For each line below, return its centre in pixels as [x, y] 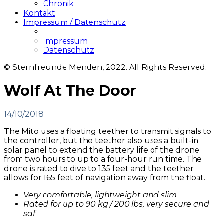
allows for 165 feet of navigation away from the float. [105, 178]
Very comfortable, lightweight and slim [100, 195]
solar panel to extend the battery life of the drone [102, 150]
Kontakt [39, 13]
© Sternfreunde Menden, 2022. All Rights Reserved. [105, 67]
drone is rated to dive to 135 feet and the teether [99, 169]
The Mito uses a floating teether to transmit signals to [108, 131]
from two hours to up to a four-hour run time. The [103, 159]
